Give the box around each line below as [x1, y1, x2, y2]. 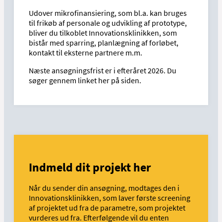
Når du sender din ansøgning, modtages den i [29, 183, 179, 193]
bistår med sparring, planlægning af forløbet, [29, 38, 178, 48]
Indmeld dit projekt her [29, 160, 151, 175]
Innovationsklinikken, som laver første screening [29, 193, 190, 203]
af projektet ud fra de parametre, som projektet [29, 203, 185, 213]
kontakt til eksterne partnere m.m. [29, 48, 142, 58]
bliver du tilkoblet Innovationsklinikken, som [29, 28, 177, 38]
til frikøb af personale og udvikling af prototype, [29, 18, 187, 28]
